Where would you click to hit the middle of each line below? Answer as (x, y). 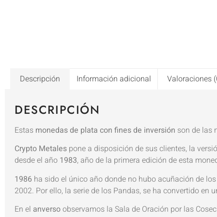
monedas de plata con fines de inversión (105, 130)
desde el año (37, 161)
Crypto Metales (41, 149)
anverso (47, 209)
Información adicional (114, 79)
